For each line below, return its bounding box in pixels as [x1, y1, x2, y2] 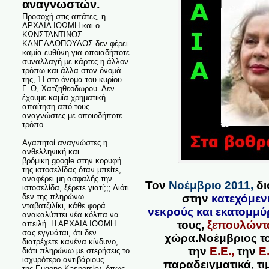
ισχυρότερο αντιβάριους [22, 255, 104, 264]
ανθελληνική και [22, 147, 79, 156]
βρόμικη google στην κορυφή [22, 156, 121, 165]
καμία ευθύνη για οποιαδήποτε [22, 48, 130, 57]
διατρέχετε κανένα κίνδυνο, [22, 237, 118, 246]
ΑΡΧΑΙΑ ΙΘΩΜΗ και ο [22, 21, 100, 30]
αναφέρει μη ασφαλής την [22, 174, 112, 183]
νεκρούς [148, 205, 194, 218]
